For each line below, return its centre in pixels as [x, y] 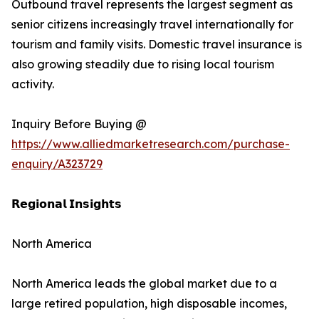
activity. [33, 84]
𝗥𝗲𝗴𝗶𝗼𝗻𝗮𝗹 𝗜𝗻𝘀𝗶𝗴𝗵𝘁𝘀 [67, 204]
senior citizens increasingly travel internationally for [152, 25]
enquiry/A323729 [57, 164]
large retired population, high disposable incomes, [149, 304]
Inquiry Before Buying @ [79, 124]
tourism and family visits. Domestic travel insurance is [157, 45]
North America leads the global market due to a [144, 284]
